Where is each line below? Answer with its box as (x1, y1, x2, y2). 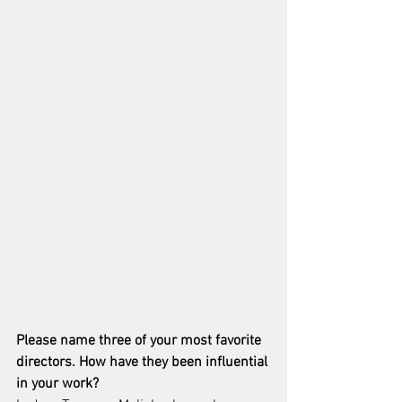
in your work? (16, 375, 102, 394)
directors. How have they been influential (16, 354, 271, 372)
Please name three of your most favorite (16, 332, 265, 351)
